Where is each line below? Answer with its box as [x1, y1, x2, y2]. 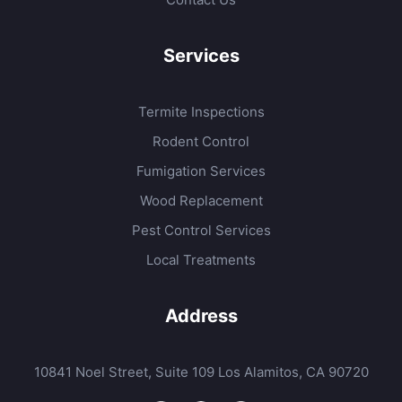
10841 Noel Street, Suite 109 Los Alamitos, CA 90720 [33, 363, 369, 380]
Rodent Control [153, 132, 249, 150]
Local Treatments [146, 250, 256, 268]
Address [164, 304, 238, 327]
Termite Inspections [137, 102, 265, 120]
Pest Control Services [131, 221, 271, 239]
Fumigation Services [136, 162, 266, 179]
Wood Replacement [139, 191, 263, 209]
